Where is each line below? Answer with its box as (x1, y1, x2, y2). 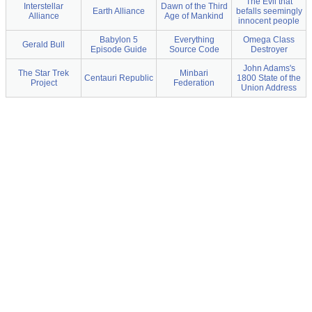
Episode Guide (91, 45, 147, 55)
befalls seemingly (235, 6, 302, 17)
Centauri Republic (84, 73, 153, 84)
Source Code (169, 45, 219, 55)
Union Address (241, 83, 297, 93)
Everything (173, 35, 214, 45)
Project (30, 78, 57, 88)
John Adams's (242, 63, 295, 74)
